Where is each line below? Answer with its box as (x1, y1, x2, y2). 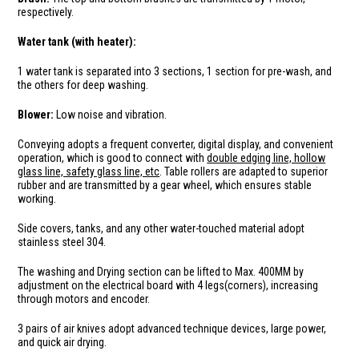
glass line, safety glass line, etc (18, 164, 160, 178)
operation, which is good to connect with (18, 151, 208, 164)
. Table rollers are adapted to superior (159, 164, 329, 178)
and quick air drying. (18, 335, 107, 349)
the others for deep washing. (18, 78, 149, 91)
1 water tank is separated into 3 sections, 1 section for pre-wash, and (18, 64, 333, 78)
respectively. (18, 5, 89, 18)
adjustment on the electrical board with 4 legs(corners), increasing (18, 278, 319, 292)
